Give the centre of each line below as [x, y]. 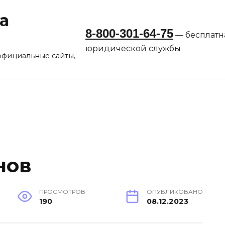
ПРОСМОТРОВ [63, 192]
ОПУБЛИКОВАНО [175, 192]
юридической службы [133, 48]
